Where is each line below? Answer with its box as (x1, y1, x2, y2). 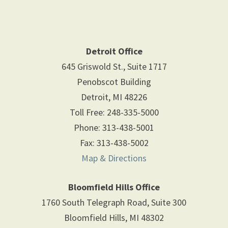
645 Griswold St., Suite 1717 (61, 61, 167, 72)
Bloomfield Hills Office (68, 181, 160, 193)
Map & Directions (81, 152, 147, 164)
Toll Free (69, 106, 103, 118)
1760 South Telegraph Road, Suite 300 (42, 196, 186, 208)
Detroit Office (85, 45, 142, 57)
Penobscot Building (77, 76, 151, 88)
